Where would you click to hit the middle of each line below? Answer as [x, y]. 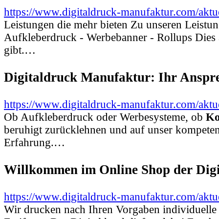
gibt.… [20, 50]
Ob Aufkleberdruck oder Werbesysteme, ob [105, 117]
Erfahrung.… [34, 142]
